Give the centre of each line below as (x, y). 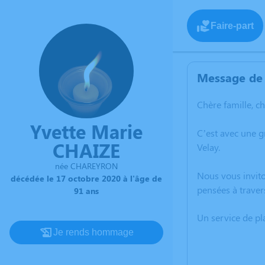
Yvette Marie (86, 131)
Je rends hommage (93, 232)
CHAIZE (86, 150)
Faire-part (232, 25)
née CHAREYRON (86, 166)
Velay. (209, 147)
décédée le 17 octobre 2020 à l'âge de (86, 178)
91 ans (86, 191)
